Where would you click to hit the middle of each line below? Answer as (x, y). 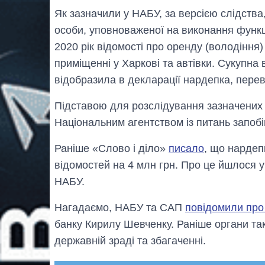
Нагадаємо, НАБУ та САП (120, 208)
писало (186, 149)
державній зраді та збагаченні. (130, 241)
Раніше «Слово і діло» (112, 149)
